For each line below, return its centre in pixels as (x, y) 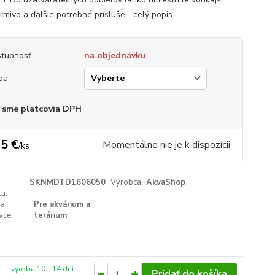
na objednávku (114, 56)
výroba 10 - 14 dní (43, 269)
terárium (50, 215)
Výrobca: (127, 182)
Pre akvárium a (62, 204)
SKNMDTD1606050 (67, 182)
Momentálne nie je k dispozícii (166, 145)
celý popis (153, 14)
